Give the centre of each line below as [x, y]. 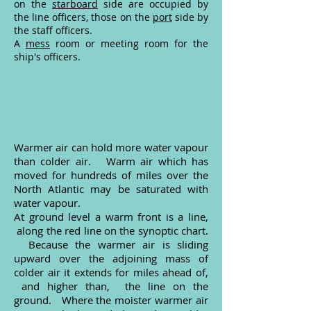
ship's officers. [47, 57]
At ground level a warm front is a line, [111, 217]
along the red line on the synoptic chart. [111, 230]
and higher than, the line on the [111, 286]
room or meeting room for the [129, 43]
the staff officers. [53, 30]
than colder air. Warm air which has [111, 161]
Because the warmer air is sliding [111, 244]
